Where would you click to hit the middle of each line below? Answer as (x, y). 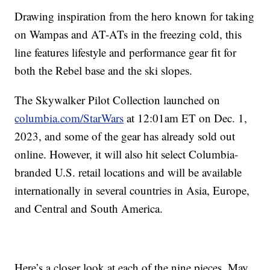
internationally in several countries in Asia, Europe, (132, 190)
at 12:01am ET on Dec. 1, (186, 118)
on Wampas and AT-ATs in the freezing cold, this (128, 34)
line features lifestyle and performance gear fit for (126, 52)
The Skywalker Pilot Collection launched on (118, 100)
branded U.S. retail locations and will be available (128, 172)
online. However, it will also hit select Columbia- (127, 154)
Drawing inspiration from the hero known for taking (135, 16)
